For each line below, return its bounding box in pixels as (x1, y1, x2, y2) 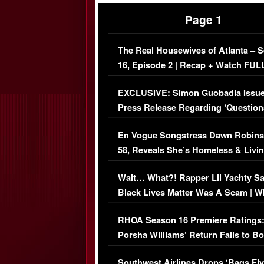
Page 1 (184, 11, 222, 28)
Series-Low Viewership (117, 243, 212, 256)
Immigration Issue (117, 115, 192, 128)
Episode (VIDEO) (117, 73, 187, 86)
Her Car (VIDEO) (117, 158, 185, 171)
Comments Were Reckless (117, 200, 226, 213)
